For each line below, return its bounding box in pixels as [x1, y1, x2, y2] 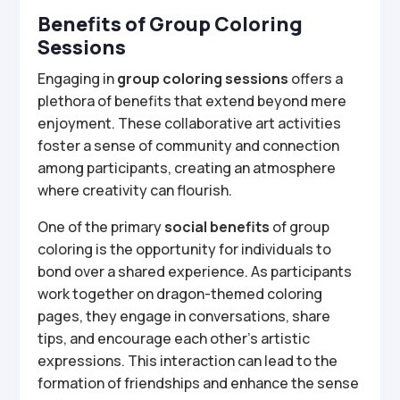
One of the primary [37, 217, 165, 237]
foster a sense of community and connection [37, 136, 340, 155]
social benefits [164, 217, 271, 237]
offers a [288, 69, 344, 88]
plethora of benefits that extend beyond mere [37, 91, 347, 111]
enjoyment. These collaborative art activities [37, 113, 342, 133]
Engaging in [37, 69, 118, 88]
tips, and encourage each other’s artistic [37, 329, 311, 348]
